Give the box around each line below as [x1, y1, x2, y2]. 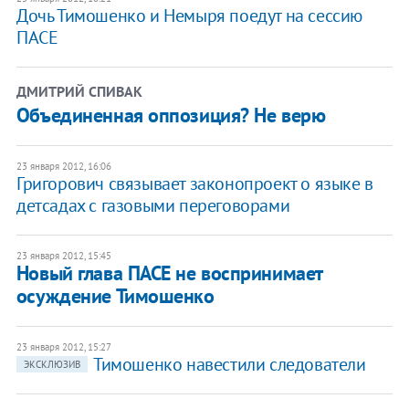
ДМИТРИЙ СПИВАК [16, 82, 142, 101]
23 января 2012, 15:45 [16, 249, 111, 263]
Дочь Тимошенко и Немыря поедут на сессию [16, 4, 362, 28]
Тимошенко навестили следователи [92, 352, 366, 377]
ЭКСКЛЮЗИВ [23, 358, 80, 372]
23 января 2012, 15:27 [16, 341, 111, 354]
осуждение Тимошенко [16, 283, 215, 309]
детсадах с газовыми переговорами [16, 194, 290, 218]
